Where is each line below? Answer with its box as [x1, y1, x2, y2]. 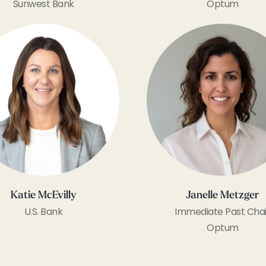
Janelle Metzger [186, 189, 259, 201]
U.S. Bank [24, 204, 63, 218]
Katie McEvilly [10, 189, 77, 201]
